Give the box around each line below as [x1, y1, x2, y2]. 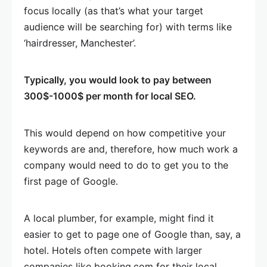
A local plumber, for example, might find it [24, 212, 214, 225]
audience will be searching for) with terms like [24, 21, 232, 33]
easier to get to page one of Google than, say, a [24, 228, 241, 241]
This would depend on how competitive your [24, 127, 226, 139]
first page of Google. [24, 175, 118, 188]
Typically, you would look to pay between [24, 74, 212, 86]
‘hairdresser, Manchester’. [24, 37, 136, 49]
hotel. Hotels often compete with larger [24, 244, 202, 257]
